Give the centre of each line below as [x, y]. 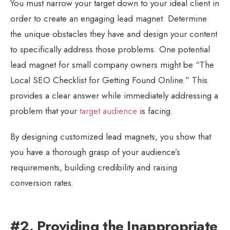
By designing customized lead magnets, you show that [111, 136]
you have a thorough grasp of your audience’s [95, 152]
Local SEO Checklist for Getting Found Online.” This [109, 80]
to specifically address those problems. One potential [110, 49]
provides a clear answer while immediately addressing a [114, 95]
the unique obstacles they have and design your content [114, 34]
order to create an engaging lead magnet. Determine [109, 18]
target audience [108, 111]
